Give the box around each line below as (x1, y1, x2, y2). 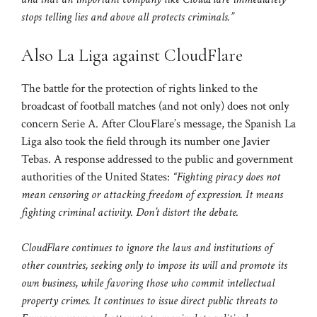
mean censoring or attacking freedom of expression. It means (21, 186, 283, 202)
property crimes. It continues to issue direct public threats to (21, 293, 277, 309)
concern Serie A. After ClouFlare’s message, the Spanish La (21, 115, 296, 132)
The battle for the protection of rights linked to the (21, 80, 258, 96)
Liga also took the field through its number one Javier (21, 133, 270, 149)
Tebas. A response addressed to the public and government (21, 151, 293, 167)
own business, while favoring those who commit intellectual (21, 275, 275, 292)
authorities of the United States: (21, 168, 173, 185)
